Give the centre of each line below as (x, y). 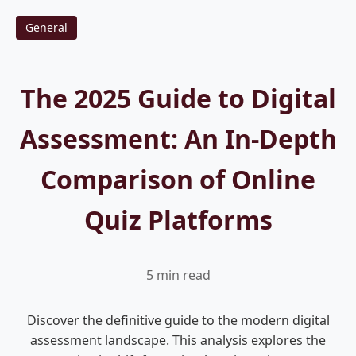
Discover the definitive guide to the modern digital (178, 320)
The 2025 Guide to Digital (178, 98)
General (46, 27)
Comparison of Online (178, 179)
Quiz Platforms (178, 220)
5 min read (178, 275)
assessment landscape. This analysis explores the (178, 340)
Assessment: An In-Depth (178, 139)
